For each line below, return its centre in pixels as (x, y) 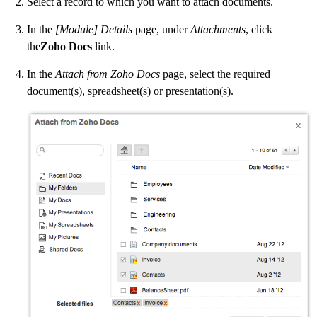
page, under (161, 30)
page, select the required (215, 74)
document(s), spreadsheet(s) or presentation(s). (130, 91)
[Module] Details (94, 30)
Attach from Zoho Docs (108, 74)
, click (259, 30)
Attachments (218, 30)
